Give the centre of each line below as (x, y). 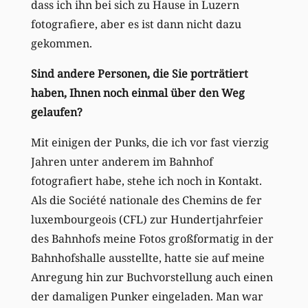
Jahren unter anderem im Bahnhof (122, 162)
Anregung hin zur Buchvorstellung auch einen (152, 277)
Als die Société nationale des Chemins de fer (146, 200)
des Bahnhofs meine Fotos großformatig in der (152, 239)
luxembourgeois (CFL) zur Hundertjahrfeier (147, 220)
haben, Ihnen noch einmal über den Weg (137, 93)
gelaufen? (60, 112)
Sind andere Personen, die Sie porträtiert (139, 74)
